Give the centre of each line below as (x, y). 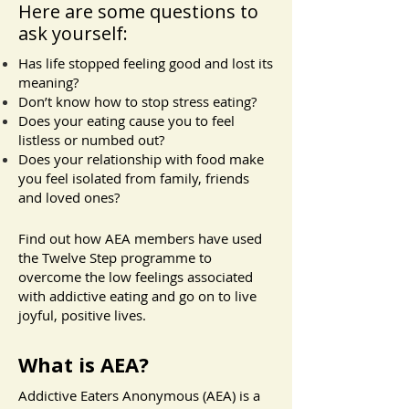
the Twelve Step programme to (115, 257)
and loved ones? (71, 197)
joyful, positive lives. (82, 315)
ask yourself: (73, 33)
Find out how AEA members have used (140, 238)
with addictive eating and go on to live (137, 296)
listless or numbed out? (91, 140)
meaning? (48, 82)
